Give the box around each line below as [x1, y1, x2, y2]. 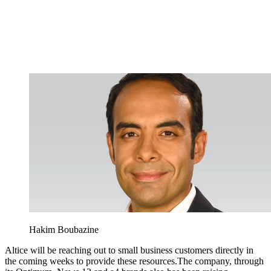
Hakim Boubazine [29, 224, 99, 235]
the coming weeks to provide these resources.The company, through [5, 256, 264, 267]
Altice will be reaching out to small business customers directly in [5, 245, 253, 256]
